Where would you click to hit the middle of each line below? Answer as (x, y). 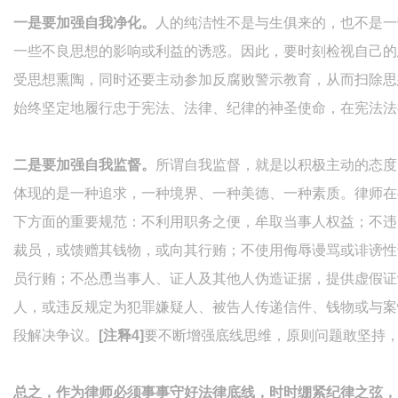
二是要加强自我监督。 (84, 165)
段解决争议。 (56, 336)
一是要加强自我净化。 (84, 23)
